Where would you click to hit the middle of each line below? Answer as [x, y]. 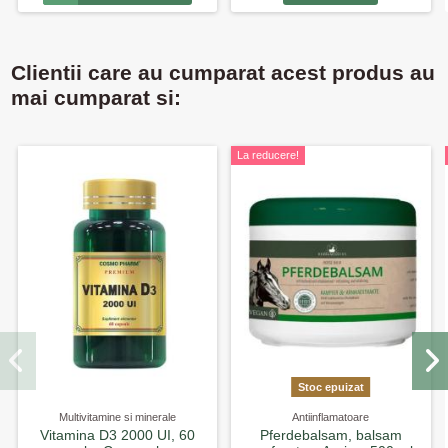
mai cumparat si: [95, 98]
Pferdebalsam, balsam [330, 434]
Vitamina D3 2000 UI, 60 [117, 434]
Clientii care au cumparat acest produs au [222, 73]
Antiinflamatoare [331, 416]
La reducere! [268, 155]
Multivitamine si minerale [117, 416]
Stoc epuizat [330, 386]
